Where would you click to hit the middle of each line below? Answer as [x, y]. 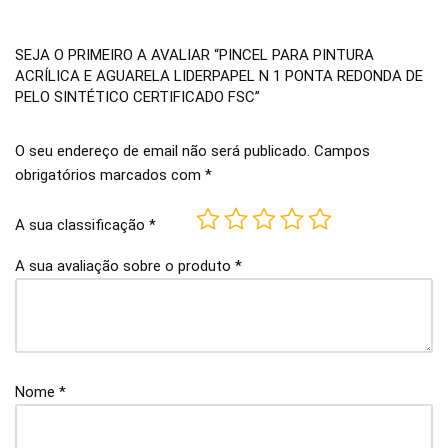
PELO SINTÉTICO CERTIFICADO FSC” [137, 96]
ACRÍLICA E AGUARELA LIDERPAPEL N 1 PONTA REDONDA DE [219, 75]
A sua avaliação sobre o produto [125, 265]
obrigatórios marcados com [110, 174]
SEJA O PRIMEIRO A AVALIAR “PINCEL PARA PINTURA [194, 54]
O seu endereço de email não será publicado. [162, 150]
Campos [342, 150]
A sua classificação [82, 225]
